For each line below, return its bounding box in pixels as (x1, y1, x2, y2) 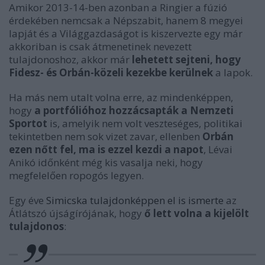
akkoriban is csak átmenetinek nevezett (9, 40, 192, 54)
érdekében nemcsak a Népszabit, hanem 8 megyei (9, 14, 243, 28)
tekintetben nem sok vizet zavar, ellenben (9, 130, 202, 144)
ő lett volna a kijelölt (144, 206, 249, 221)
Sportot (9, 117, 47, 131)
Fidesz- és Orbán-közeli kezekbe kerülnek (9, 66, 213, 80)
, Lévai (203, 143, 232, 157)
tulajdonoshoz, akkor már (9, 53, 132, 67)
